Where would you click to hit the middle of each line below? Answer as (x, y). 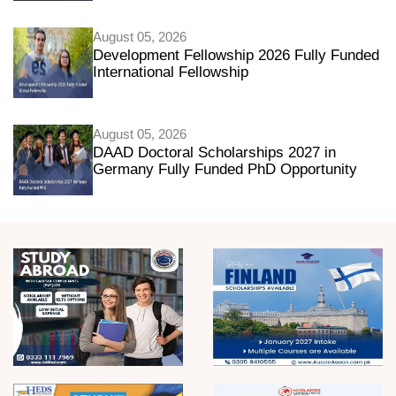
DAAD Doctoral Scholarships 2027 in (214, 153)
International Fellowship (171, 72)
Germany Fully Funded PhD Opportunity (225, 170)
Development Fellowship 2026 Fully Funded (236, 56)
